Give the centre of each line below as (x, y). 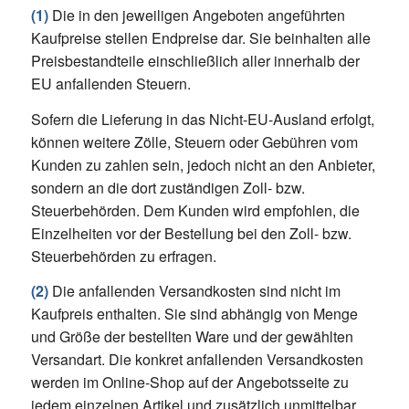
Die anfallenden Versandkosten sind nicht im (194, 291)
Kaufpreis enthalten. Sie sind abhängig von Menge (194, 314)
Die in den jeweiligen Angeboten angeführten (196, 16)
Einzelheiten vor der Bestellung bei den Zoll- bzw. (191, 233)
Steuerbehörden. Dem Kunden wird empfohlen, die (195, 210)
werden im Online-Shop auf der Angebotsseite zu (189, 383)
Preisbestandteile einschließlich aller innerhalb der (195, 61)
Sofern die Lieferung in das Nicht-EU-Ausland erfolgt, (202, 119)
